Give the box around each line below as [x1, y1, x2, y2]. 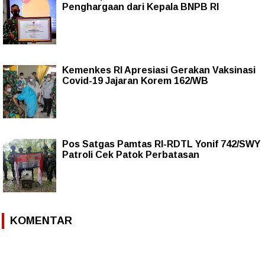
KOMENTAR [10, 215, 72, 227]
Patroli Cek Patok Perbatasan [62, 150, 199, 160]
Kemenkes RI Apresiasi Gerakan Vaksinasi [62, 65, 256, 76]
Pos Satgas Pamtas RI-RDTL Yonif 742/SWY [62, 139, 260, 150]
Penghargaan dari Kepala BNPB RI [62, 2, 219, 12]
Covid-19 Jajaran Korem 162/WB [62, 76, 208, 86]
